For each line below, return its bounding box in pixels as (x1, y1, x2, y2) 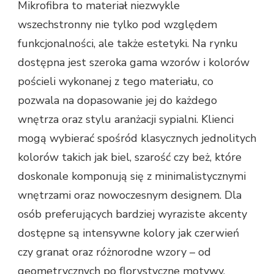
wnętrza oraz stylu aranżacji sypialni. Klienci (18, 111, 234, 127)
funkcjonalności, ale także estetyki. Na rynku (18, 35, 238, 51)
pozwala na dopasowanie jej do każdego (18, 92, 217, 108)
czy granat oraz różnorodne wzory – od (18, 244, 211, 259)
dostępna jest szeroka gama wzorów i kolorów (18, 54, 250, 70)
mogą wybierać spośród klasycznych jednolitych (18, 130, 256, 146)
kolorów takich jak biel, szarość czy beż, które (18, 149, 242, 165)
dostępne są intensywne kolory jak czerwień (18, 225, 239, 240)
